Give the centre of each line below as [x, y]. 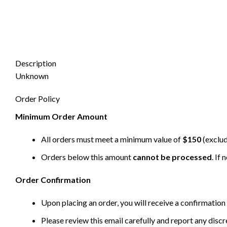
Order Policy [37, 99]
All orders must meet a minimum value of [112, 139]
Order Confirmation [53, 180]
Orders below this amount [87, 157]
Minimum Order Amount [61, 117]
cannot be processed [172, 157]
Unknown [32, 76]
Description [36, 63]
